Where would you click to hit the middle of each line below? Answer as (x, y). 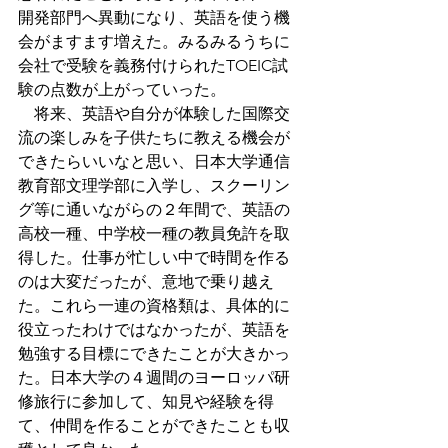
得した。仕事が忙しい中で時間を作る (154, 257)
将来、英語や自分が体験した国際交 (154, 113)
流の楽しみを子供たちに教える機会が (154, 137)
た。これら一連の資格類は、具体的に (154, 305)
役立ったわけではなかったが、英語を (154, 329)
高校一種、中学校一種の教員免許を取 (154, 233)
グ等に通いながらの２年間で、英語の (154, 209)
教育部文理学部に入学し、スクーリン (154, 185)
